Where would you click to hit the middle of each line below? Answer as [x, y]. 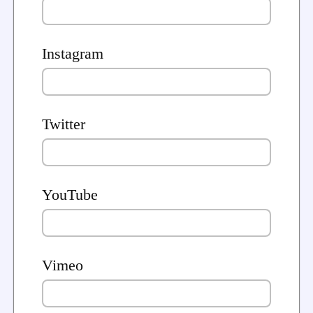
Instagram [73, 54]
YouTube [70, 195]
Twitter [64, 125]
